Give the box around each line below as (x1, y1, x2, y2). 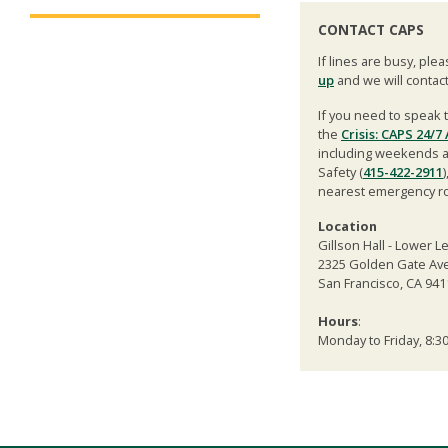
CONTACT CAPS (318, 20, 424, 39)
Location (318, 216, 377, 235)
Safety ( (318, 162, 363, 181)
